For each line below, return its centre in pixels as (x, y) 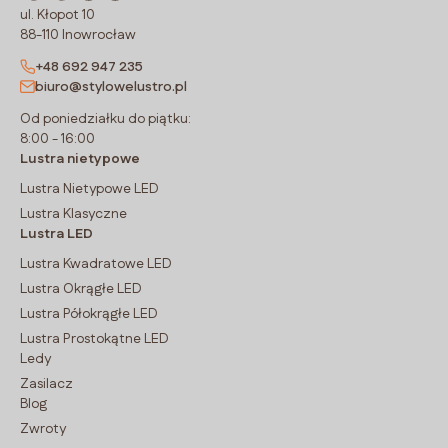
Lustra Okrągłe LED (81, 288)
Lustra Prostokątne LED (94, 338)
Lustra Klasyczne (73, 213)
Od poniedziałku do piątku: (105, 118)
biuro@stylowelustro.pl (111, 86)
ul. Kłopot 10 (57, 14)
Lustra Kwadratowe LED (96, 263)
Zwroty (43, 428)
